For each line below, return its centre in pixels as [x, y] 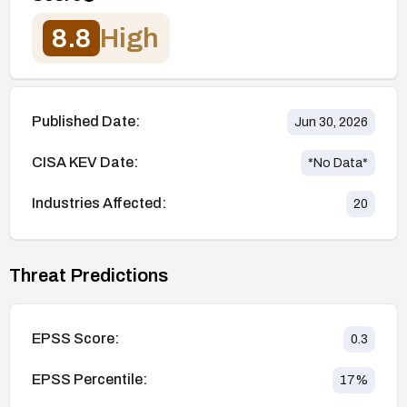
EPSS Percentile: [89, 380]
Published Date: [86, 122]
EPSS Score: [75, 339]
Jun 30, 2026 [331, 122]
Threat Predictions [89, 275]
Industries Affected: [99, 203]
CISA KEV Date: [85, 163]
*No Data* [338, 163]
